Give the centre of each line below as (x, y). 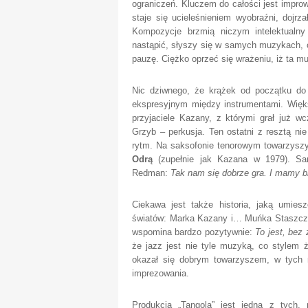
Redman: (150, 173)
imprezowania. (161, 273)
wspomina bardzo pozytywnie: (194, 232)
